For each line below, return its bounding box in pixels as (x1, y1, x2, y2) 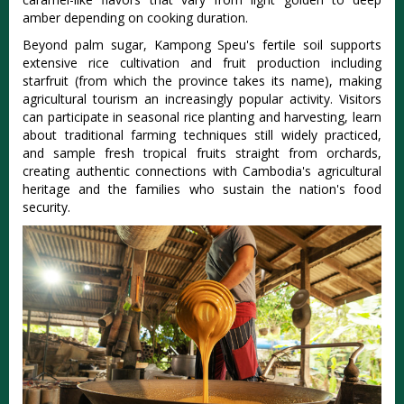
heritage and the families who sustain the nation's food (23, 179, 381, 197)
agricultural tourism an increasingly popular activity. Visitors (23, 89, 381, 107)
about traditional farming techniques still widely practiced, (23, 125, 381, 143)
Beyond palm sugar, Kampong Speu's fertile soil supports (23, 35, 381, 53)
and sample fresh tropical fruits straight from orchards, (23, 143, 381, 161)
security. (23, 197, 70, 216)
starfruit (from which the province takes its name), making (23, 71, 381, 89)
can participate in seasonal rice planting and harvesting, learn (23, 107, 381, 125)
